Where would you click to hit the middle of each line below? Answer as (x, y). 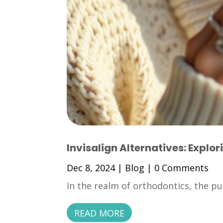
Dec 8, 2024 (91, 168)
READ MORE (100, 213)
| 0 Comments (177, 168)
